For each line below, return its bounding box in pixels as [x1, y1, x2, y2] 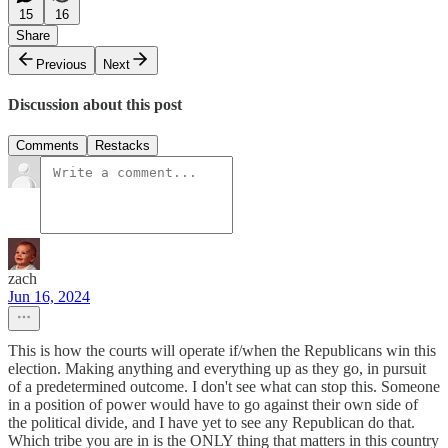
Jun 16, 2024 [8, 288, 90, 306]
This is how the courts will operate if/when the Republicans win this [8, 342, 436, 360]
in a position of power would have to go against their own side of [8, 396, 418, 414]
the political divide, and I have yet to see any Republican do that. [8, 414, 415, 432]
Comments [16, 138, 79, 154]
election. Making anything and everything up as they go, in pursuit [8, 360, 426, 378]
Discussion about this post [8, 96, 182, 114]
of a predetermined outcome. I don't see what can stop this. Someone [8, 378, 440, 396]
